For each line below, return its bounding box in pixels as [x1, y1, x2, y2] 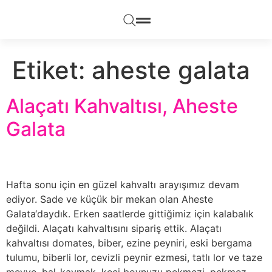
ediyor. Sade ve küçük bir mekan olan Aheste [6, 193, 213, 205]
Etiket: [12, 55, 92, 85]
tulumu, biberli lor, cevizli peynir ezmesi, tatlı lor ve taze [6, 251, 262, 263]
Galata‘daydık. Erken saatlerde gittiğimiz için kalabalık [6, 208, 254, 220]
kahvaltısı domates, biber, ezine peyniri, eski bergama [6, 237, 252, 249]
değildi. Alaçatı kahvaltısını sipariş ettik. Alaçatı [6, 222, 222, 234]
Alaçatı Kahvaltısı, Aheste [6, 94, 238, 118]
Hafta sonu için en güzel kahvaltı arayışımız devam [6, 178, 239, 191]
